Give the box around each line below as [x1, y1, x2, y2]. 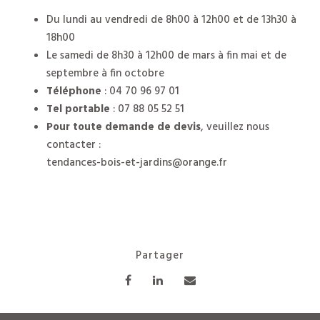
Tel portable [46, 101, 110, 119]
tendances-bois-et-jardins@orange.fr [46, 154, 227, 172]
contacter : [46, 136, 101, 154]
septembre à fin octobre [46, 65, 164, 83]
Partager [136, 247, 184, 265]
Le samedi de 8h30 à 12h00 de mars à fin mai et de [46, 47, 286, 65]
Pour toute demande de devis [46, 119, 201, 136]
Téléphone [46, 83, 101, 101]
